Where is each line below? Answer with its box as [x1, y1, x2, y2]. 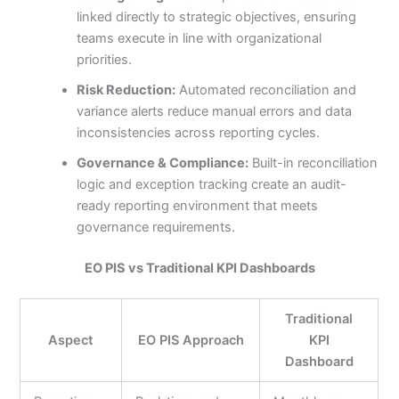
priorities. [77, 52, 133, 69]
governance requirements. [77, 219, 236, 236]
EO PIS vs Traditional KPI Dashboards [84, 260, 315, 276]
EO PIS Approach [137, 331, 244, 348]
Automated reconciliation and [175, 82, 357, 99]
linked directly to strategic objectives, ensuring [77, 9, 357, 26]
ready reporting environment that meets [77, 198, 319, 215]
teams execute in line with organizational [77, 30, 322, 47]
